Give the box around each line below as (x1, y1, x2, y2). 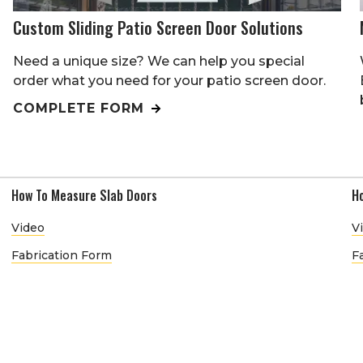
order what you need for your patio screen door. (12, 72, 326, 88)
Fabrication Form (11, 247, 112, 263)
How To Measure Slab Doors (11, 185, 157, 205)
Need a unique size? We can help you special (12, 53, 305, 69)
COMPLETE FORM (12, 100, 149, 116)
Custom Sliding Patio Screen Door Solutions (12, 15, 303, 40)
